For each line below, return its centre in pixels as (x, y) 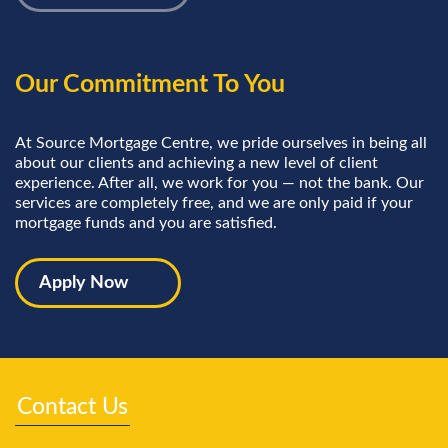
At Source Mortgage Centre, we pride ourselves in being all (221, 143)
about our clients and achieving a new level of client (196, 163)
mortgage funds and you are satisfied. (146, 223)
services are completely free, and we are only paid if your (214, 203)
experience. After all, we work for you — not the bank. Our (219, 183)
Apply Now (83, 283)
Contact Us (72, 407)
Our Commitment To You (150, 85)
